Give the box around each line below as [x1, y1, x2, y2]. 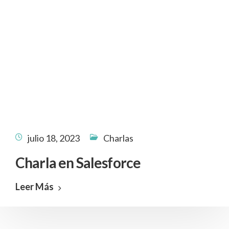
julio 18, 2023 [28, 132, 80, 144]
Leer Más [15, 181, 54, 192]
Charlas [103, 132, 133, 144]
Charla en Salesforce [15, 154, 141, 171]
